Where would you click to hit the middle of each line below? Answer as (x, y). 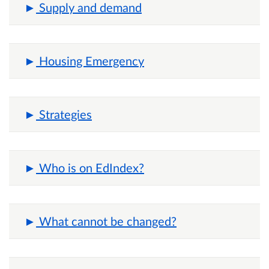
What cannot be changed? (108, 221)
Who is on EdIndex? (92, 167)
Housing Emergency (92, 60)
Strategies (65, 114)
